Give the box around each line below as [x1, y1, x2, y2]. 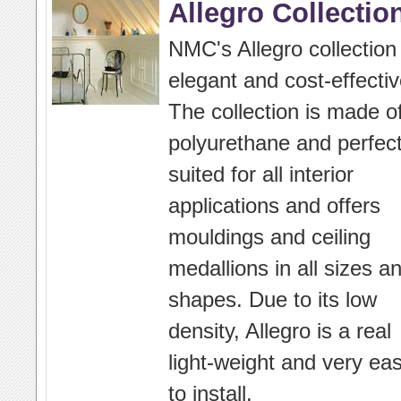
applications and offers [168, 193, 380, 218]
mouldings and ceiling [168, 225, 371, 249]
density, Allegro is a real [168, 319, 391, 343]
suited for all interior [168, 162, 354, 186]
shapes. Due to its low [168, 287, 377, 311]
